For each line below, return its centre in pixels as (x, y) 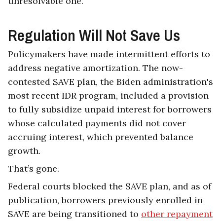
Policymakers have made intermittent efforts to (109, 54)
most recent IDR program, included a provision (108, 96)
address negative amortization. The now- (95, 68)
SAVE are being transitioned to (74, 214)
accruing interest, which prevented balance (101, 137)
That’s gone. (34, 169)
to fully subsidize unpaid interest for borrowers (110, 110)
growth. (25, 151)
